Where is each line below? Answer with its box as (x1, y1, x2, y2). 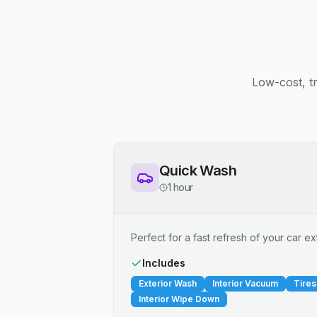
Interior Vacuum (212, 278, 278, 289)
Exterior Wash (139, 278, 197, 289)
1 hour (168, 181, 193, 193)
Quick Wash (159, 162, 236, 179)
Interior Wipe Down (139, 294, 219, 304)
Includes (142, 257, 185, 269)
